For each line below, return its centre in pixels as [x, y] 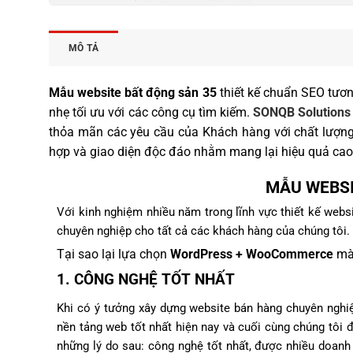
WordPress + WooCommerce [252, 254]
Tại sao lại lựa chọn [113, 254]
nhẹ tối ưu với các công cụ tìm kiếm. [151, 112]
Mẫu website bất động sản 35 [133, 92]
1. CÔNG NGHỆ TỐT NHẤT [146, 279]
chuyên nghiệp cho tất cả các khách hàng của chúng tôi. [203, 230]
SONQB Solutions [302, 112]
